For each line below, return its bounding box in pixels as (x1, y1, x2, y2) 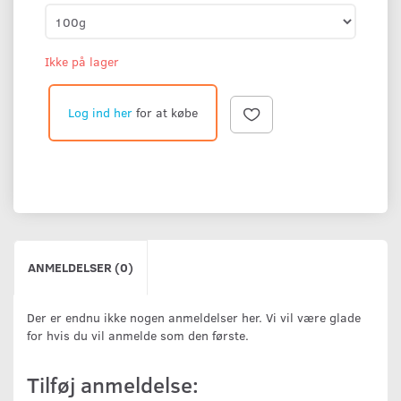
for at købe (132, 104, 198, 122)
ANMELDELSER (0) (28, 259, 133, 277)
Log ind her (68, 104, 132, 122)
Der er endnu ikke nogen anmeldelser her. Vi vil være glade (27, 309, 361, 327)
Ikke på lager (45, 53, 119, 71)
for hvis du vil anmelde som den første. (27, 327, 249, 345)
